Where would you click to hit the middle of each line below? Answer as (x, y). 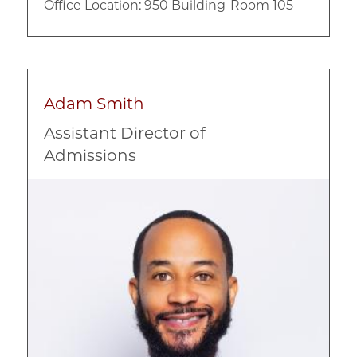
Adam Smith (94, 103)
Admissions (90, 155)
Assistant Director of (125, 133)
